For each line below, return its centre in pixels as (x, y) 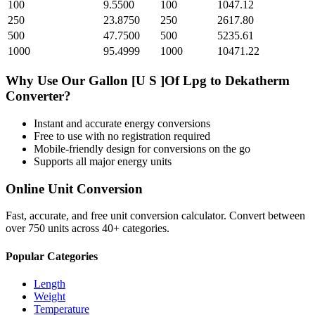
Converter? (38, 96)
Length (50, 283)
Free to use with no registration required (122, 136)
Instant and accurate (79, 123)
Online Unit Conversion (74, 188)
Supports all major (76, 161)
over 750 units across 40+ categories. (88, 229)
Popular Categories (52, 256)
